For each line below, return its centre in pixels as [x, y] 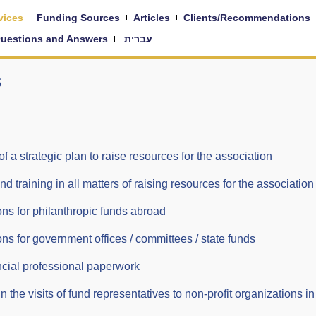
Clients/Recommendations [247, 18]
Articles [151, 18]
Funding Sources [78, 18]
